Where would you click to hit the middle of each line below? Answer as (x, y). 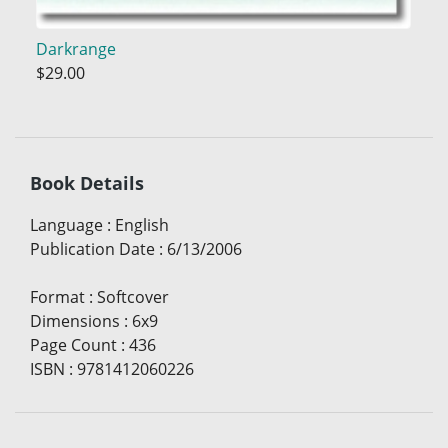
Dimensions (75, 321)
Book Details (87, 183)
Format (57, 297)
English (142, 225)
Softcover (133, 297)
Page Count (73, 345)
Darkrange (75, 48)
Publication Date (92, 249)
